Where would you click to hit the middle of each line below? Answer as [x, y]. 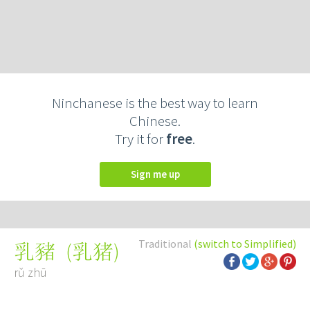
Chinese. [155, 121]
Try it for [140, 139]
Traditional [166, 244]
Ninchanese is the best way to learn [155, 103]
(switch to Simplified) [245, 244]
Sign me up [158, 174]
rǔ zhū [30, 272]
